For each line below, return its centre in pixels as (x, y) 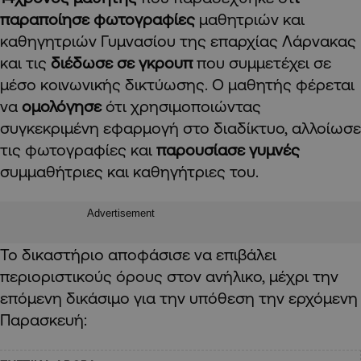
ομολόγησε (64, 106)
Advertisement (121, 214)
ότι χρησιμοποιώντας (183, 106)
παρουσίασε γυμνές (226, 150)
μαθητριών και (250, 19)
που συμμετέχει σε (264, 63)
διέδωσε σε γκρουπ (124, 63)
